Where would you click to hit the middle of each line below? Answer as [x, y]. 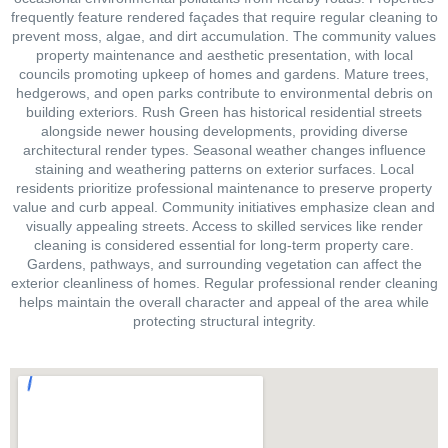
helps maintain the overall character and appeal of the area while [224, 301]
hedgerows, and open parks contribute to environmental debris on [224, 92]
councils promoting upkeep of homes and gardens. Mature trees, [224, 73]
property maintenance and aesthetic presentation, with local [224, 54]
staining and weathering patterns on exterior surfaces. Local [224, 168]
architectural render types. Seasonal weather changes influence [224, 149]
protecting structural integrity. [224, 320]
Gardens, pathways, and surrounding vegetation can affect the [224, 263]
